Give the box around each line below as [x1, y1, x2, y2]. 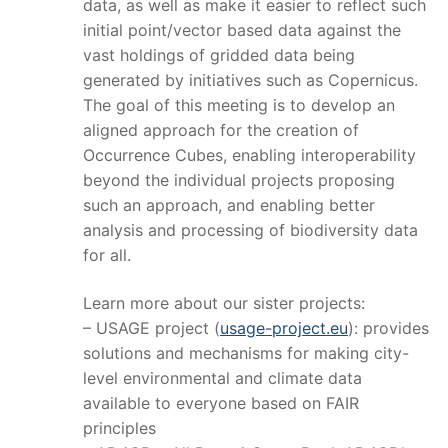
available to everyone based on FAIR [82, 392, 359, 413]
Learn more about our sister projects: [82, 292, 365, 313]
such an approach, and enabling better [82, 195, 375, 216]
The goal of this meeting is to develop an [82, 95, 395, 116]
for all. [82, 245, 131, 266]
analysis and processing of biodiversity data [82, 220, 418, 241]
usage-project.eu [219, 317, 348, 338]
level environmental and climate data [82, 367, 362, 388]
